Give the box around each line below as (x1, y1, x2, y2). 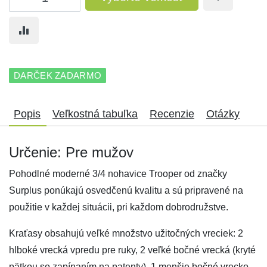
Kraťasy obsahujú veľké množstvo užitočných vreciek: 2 (9, 228, 243, 238)
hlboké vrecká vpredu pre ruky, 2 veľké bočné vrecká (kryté (9, 245, 256, 255)
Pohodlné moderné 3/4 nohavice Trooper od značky (9, 169, 227, 179)
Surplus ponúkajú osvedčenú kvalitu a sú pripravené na (9, 185, 243, 195)
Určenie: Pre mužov (9, 144, 133, 160)
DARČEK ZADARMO (14, 70, 102, 80)
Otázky (206, 108, 240, 120)
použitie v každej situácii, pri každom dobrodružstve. (9, 202, 228, 212)
